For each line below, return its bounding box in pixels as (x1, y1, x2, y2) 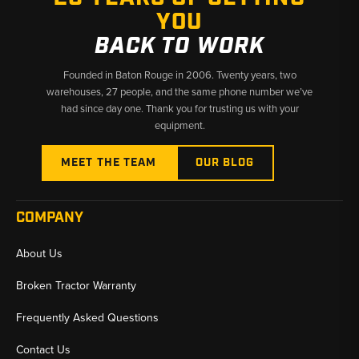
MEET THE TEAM (61, 155, 157, 171)
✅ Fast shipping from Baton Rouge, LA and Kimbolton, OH (29, 7, 317, 24)
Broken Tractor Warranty (16, 277, 136, 294)
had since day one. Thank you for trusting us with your (60, 101, 299, 116)
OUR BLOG (195, 155, 255, 171)
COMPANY (16, 208, 83, 228)
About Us (16, 245, 63, 262)
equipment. (154, 118, 205, 133)
